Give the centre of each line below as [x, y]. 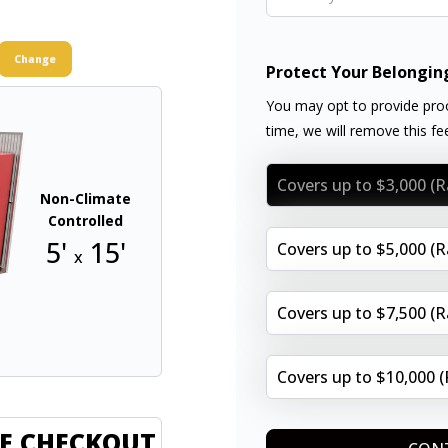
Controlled [86, 221]
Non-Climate [86, 199]
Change [35, 59]
